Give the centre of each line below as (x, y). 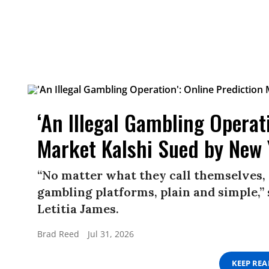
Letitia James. (78, 208)
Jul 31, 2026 (111, 234)
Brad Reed (58, 234)
